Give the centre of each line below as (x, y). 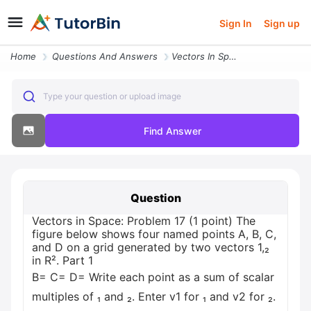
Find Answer (172, 131)
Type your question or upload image (112, 96)
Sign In (236, 23)
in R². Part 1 (62, 260)
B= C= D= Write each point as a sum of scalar (153, 277)
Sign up (281, 23)
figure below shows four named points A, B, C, (154, 234)
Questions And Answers (105, 56)
